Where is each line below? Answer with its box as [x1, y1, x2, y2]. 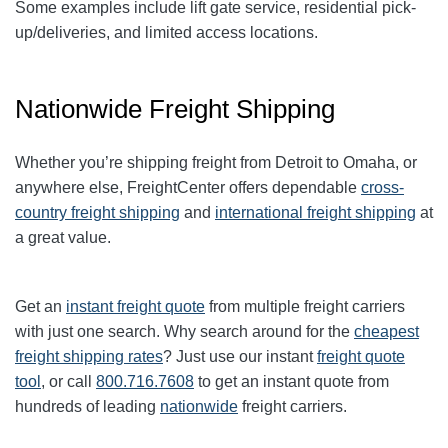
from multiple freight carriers [205, 298, 405, 316]
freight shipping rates [15, 348, 163, 366]
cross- [361, 179, 404, 197]
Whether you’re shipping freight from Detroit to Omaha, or [15, 154, 417, 172]
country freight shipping [15, 204, 180, 222]
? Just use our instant [163, 348, 317, 366]
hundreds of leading [15, 398, 160, 416]
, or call [41, 373, 96, 391]
